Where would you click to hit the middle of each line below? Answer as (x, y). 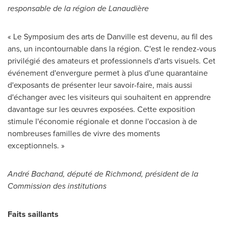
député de (86, 174)
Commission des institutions (57, 186)
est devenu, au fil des (174, 37)
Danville (121, 37)
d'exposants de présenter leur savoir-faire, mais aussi (100, 85)
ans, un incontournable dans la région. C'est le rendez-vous (112, 49)
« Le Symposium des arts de (57, 37)
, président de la (170, 174)
